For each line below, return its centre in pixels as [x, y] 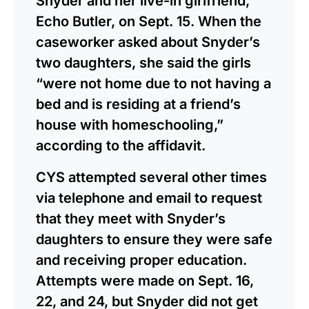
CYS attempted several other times [151, 177]
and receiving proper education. [141, 260]
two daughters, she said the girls [143, 62]
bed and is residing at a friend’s [138, 104]
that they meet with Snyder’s [131, 218]
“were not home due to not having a [153, 83]
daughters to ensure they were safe [154, 239]
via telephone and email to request [149, 198]
